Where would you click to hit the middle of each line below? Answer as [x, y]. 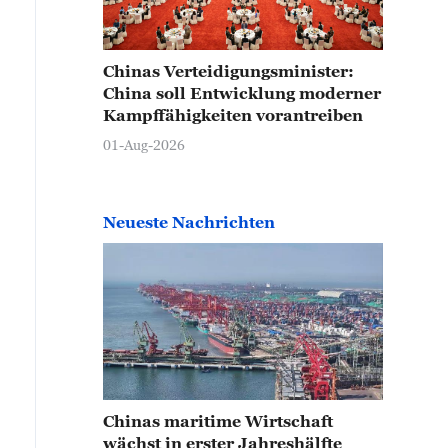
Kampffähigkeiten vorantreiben [233, 114]
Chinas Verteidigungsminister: [228, 70]
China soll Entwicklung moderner [242, 92]
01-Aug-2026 [144, 144]
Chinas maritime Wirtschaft [218, 421]
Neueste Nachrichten [189, 221]
